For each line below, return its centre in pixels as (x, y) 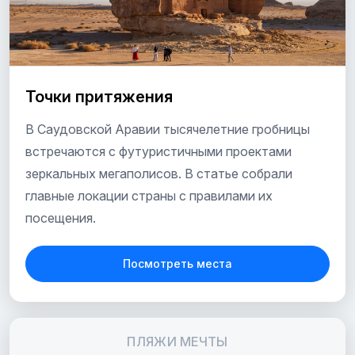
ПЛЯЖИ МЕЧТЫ (177, 341)
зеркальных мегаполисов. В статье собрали (159, 174)
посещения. (61, 218)
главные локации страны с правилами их (149, 196)
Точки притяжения (99, 97)
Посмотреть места (177, 264)
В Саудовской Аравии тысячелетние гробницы (168, 130)
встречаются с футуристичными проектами (158, 152)
